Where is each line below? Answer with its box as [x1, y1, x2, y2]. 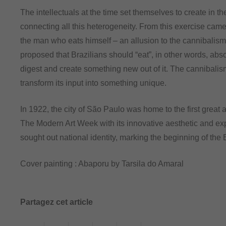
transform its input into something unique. [20, 78, 166, 87]
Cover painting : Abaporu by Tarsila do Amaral [20, 159, 184, 168]
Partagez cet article [20, 197, 93, 206]
